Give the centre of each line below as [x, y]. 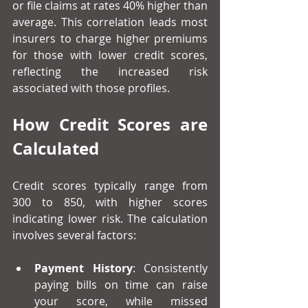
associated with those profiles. [91, 88]
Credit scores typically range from [110, 186]
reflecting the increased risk [110, 72]
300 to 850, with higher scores [110, 202]
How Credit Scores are [110, 125]
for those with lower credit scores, [110, 55]
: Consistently [170, 268]
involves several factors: [74, 235]
